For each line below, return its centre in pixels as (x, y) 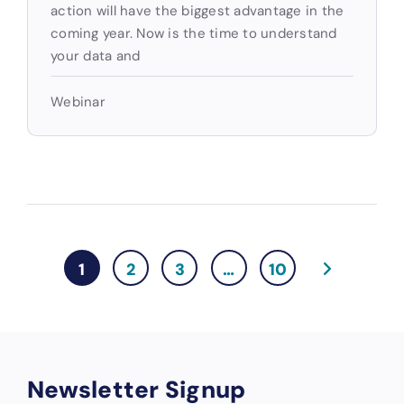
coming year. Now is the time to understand (194, 33)
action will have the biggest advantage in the (197, 10)
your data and (96, 55)
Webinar (78, 101)
